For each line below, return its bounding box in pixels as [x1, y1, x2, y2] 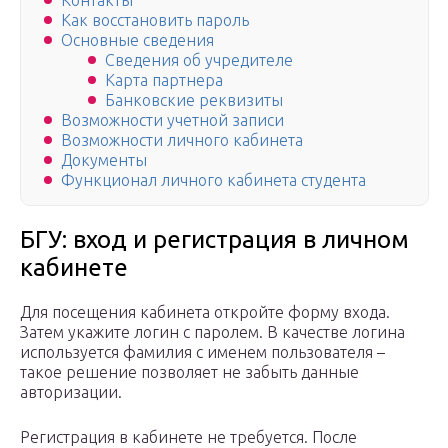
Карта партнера [105, 71, 223, 90]
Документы [61, 151, 147, 170]
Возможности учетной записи [61, 111, 284, 130]
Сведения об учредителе [105, 51, 293, 70]
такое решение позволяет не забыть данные [20, 363, 359, 382]
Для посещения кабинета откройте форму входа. [20, 303, 390, 322]
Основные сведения [61, 31, 214, 50]
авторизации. [20, 383, 122, 402]
